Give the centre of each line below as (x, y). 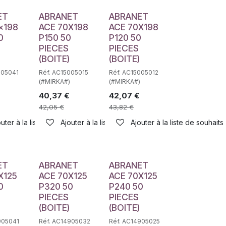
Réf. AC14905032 (64, 221)
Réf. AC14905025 (134, 221)
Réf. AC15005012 (133, 72)
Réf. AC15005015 (63, 72)
